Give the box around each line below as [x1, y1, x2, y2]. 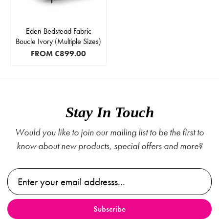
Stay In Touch [65, 103, 154, 121]
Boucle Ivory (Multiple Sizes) [16, 36, 101, 46]
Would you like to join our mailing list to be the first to [15, 126, 204, 139]
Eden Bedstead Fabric [25, 25, 91, 36]
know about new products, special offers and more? [17, 140, 202, 153]
